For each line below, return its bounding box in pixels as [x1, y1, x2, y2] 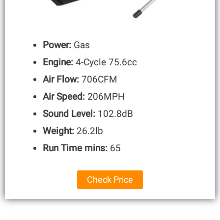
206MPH [87, 90, 125, 102]
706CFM [82, 73, 118, 85]
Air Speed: [43, 90, 88, 102]
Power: [43, 39, 72, 51]
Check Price [87, 174, 133, 185]
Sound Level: [43, 108, 98, 119]
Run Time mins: [43, 142, 108, 154]
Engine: [43, 56, 76, 68]
